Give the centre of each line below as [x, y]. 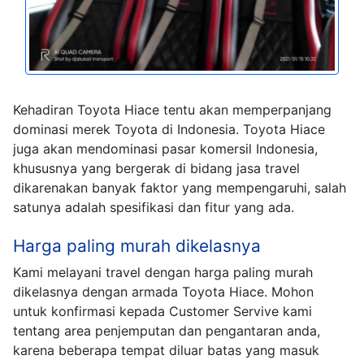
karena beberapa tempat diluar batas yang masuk [166, 351]
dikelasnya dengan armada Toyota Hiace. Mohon [163, 292]
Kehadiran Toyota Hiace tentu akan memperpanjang [172, 110]
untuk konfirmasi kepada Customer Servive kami [162, 312]
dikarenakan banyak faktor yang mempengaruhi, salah [180, 188]
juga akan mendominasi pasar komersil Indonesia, [165, 149]
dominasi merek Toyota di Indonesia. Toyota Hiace [169, 130]
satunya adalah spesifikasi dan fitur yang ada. [154, 208]
